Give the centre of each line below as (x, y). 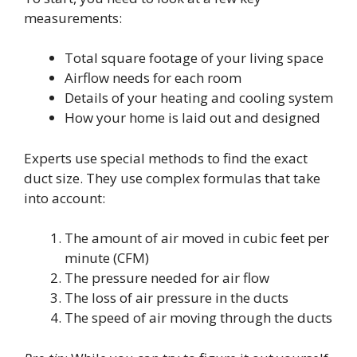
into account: (65, 198)
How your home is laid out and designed (192, 118)
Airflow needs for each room (153, 78)
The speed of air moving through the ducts (198, 318)
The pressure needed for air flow (167, 278)
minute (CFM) (107, 258)
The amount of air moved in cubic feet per (197, 238)
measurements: (73, 18)
